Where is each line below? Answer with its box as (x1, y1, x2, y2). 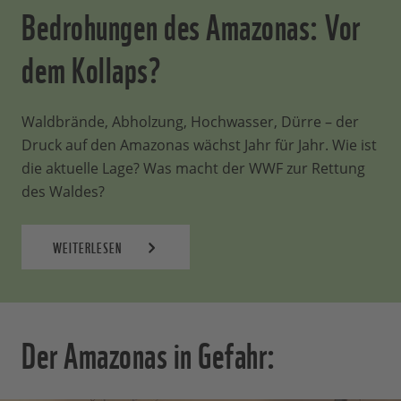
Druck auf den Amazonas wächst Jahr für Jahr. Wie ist (21, 134, 377, 155)
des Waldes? (21, 181, 105, 201)
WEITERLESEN (52, 235, 122, 258)
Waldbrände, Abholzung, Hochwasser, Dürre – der (21, 111, 359, 132)
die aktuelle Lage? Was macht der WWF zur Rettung (21, 158, 365, 178)
